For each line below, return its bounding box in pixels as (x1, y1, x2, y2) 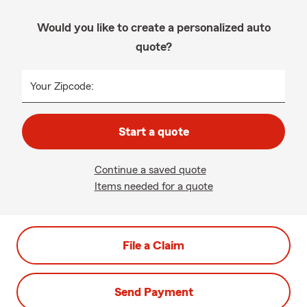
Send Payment (114, 286, 193, 298)
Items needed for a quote (94, 181, 213, 192)
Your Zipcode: (30, 81, 94, 92)
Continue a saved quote (94, 164, 206, 175)
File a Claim (123, 239, 184, 251)
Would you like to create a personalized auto (36, 21, 271, 34)
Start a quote (118, 125, 189, 138)
